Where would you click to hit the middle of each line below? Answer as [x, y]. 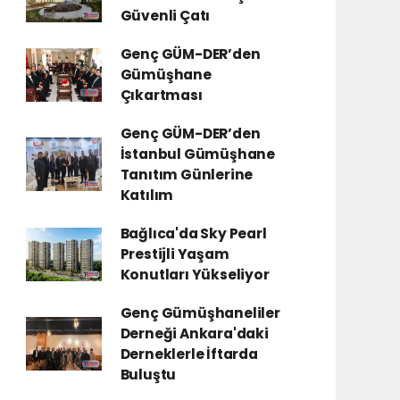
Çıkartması [161, 95]
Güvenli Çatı [165, 16]
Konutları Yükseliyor [195, 275]
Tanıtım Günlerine [187, 175]
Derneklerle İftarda [189, 354]
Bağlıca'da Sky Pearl [193, 233]
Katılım [147, 195]
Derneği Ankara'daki [194, 333]
